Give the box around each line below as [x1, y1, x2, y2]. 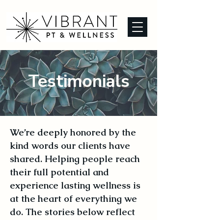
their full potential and [10, 166, 109, 178]
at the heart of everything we [10, 192, 137, 205]
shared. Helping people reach [10, 153, 140, 165]
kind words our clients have [10, 139, 130, 152]
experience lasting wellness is [10, 179, 140, 192]
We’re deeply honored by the [10, 126, 136, 138]
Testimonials [27, 70, 130, 93]
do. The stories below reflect [10, 206, 135, 218]
